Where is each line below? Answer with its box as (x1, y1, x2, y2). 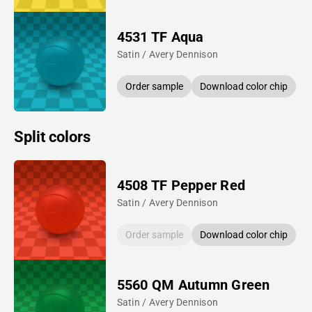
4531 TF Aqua (116, 28, 204, 45)
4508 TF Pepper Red (116, 176, 246, 194)
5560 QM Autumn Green (116, 276, 270, 293)
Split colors (14, 127, 91, 146)
